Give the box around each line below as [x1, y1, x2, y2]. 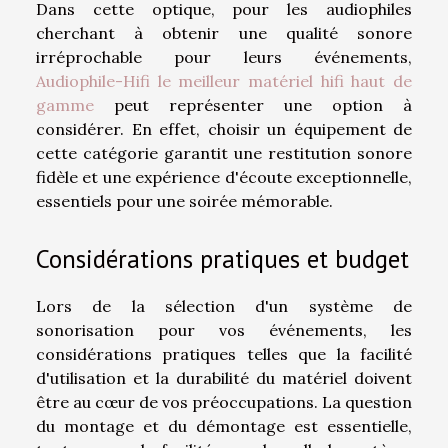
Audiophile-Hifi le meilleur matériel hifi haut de [36, 70, 412, 91]
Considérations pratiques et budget [36, 242, 409, 276]
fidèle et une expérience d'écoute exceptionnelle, [36, 166, 412, 187]
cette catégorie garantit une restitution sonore [36, 142, 412, 163]
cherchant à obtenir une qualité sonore [36, 22, 412, 43]
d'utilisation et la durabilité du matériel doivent [36, 368, 412, 389]
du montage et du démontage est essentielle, [36, 416, 412, 437]
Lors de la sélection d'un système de [36, 296, 412, 317]
